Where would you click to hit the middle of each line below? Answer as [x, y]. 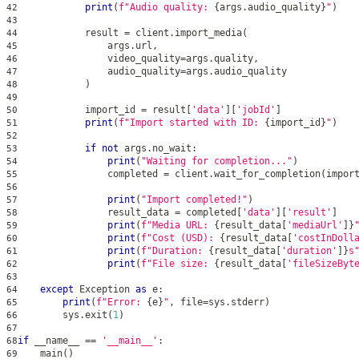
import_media [208, 32]
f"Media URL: [177, 225]
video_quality [99, 58]
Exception [105, 289]
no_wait [172, 148]
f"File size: [177, 263]
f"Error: [121, 302]
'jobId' [256, 109]
